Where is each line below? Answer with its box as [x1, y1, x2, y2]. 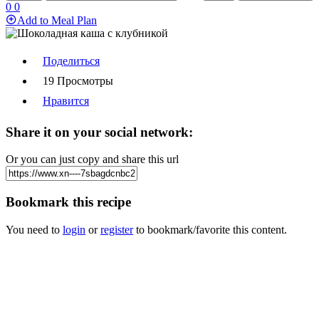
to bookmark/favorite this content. [133, 223, 287, 236]
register [100, 223, 133, 236]
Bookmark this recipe [6, 194, 131, 210]
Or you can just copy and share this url [6, 153, 179, 166]
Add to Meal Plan [17, 14, 97, 26]
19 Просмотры [43, 75, 113, 87]
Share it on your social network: [6, 124, 193, 140]
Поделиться [43, 55, 100, 67]
